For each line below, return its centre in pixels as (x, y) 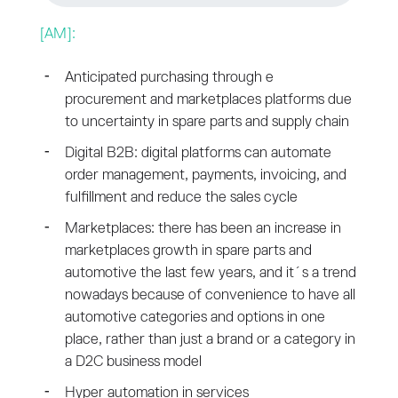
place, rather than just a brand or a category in (210, 339)
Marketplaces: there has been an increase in (203, 228)
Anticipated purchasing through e (169, 77)
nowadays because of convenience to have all (210, 295)
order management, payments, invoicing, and (205, 175)
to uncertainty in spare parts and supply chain (207, 122)
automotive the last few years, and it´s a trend (210, 273)
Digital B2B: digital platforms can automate (198, 153)
